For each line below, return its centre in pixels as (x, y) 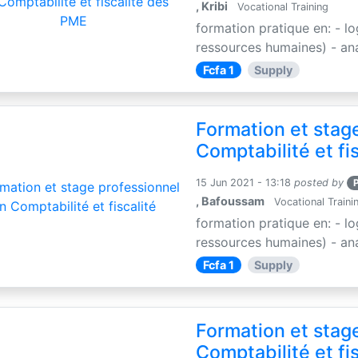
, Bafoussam (231, 201)
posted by (319, 182)
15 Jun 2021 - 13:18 (244, 182)
